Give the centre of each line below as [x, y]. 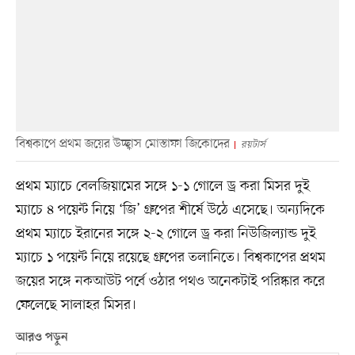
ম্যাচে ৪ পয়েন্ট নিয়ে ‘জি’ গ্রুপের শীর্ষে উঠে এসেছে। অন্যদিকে [170, 210]
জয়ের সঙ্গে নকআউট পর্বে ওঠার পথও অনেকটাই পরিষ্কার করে [170, 281]
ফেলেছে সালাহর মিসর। [76, 305]
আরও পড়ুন [42, 337]
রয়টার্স [253, 144]
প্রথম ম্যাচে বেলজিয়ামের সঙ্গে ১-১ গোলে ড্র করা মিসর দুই [162, 186]
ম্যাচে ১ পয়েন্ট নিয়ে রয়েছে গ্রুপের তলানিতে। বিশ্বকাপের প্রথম [170, 257]
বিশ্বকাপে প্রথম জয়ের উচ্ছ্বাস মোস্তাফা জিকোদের [122, 144]
